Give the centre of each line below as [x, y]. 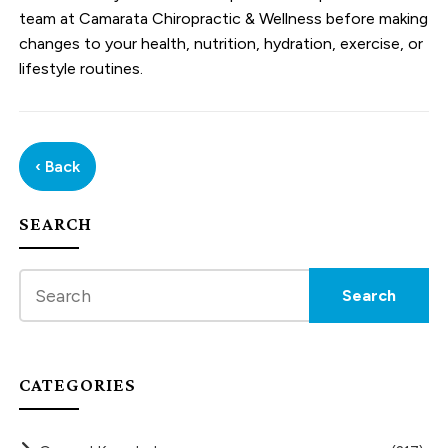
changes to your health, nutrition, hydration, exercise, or [221, 44]
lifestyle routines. [81, 69]
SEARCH [56, 224]
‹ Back [58, 167]
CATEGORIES [78, 385]
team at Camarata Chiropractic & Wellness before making [224, 19]
